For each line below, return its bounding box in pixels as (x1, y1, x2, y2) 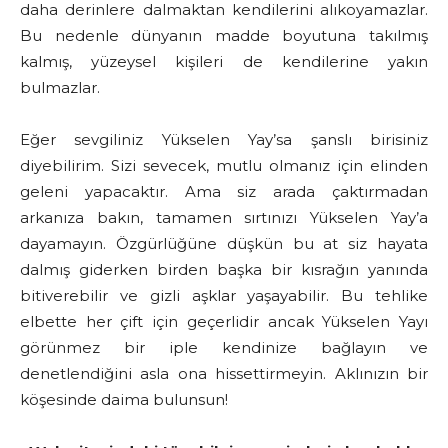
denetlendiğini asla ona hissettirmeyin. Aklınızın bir (20, 364, 428, 384)
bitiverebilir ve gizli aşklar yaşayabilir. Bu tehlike (20, 286, 428, 306)
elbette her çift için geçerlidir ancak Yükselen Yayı (20, 312, 428, 332)
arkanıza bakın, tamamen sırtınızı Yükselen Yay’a (20, 208, 428, 228)
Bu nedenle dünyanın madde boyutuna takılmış (20, 26, 428, 46)
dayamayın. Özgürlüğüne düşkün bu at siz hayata (20, 234, 428, 254)
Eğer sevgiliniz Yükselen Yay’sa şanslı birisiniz (20, 130, 428, 150)
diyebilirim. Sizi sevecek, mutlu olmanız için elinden (20, 156, 428, 176)
